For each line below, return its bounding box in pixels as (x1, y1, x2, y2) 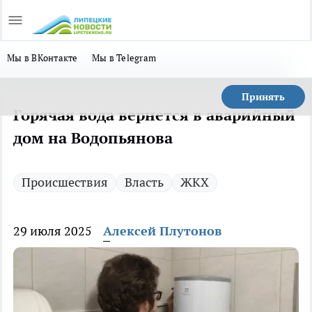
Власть (125, 174, 164, 190)
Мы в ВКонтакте (7, 52, 78, 64)
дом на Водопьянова (13, 128, 173, 148)
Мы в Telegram (91, 52, 157, 64)
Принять (242, 91, 285, 103)
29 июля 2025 (13, 223, 92, 239)
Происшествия (22, 174, 108, 190)
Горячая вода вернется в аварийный (13, 105, 295, 125)
